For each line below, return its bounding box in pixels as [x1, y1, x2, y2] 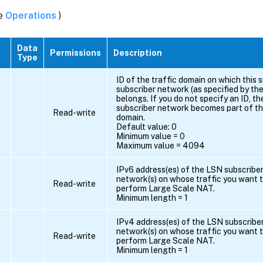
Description [113, 48, 162, 58]
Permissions [50, 48, 101, 58]
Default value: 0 [116, 122, 177, 132]
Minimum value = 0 [116, 131, 185, 141]
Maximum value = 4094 [116, 141, 205, 151]
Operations [5, 9, 59, 21]
